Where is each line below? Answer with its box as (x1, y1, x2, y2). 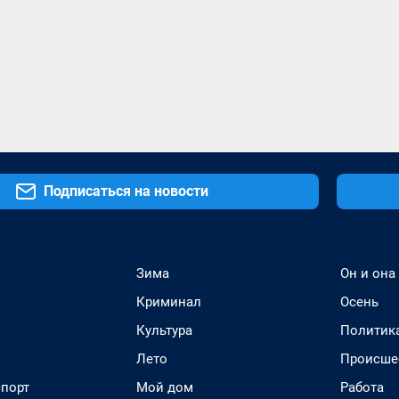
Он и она (340, 265, 395, 281)
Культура (136, 322, 192, 338)
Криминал (136, 294, 201, 310)
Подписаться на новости (43, 183, 208, 199)
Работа (340, 379, 384, 395)
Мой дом (136, 379, 193, 395)
